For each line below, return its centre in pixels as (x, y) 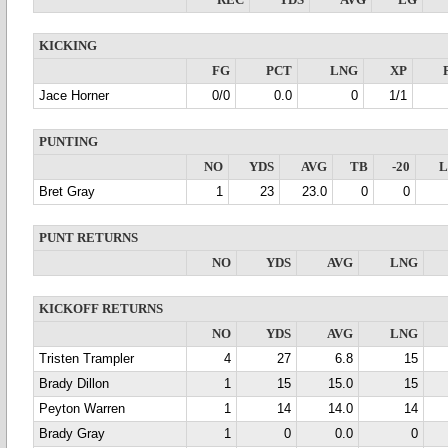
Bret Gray (67, 192)
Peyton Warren (82, 409)
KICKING (68, 46)
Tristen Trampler (86, 359)
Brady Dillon (74, 384)
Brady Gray (72, 434)
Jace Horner (74, 96)
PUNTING (68, 142)
